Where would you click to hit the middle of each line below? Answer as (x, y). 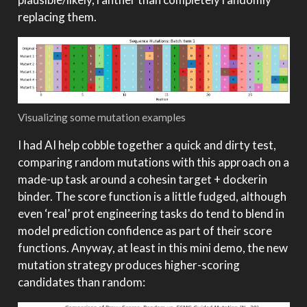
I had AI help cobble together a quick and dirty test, (147, 145)
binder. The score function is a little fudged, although (152, 196)
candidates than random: (81, 282)
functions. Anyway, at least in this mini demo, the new (152, 247)
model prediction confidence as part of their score (145, 230)
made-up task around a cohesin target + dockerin (142, 179)
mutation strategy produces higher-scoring (128, 265)
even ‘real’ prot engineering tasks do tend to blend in (151, 213)
